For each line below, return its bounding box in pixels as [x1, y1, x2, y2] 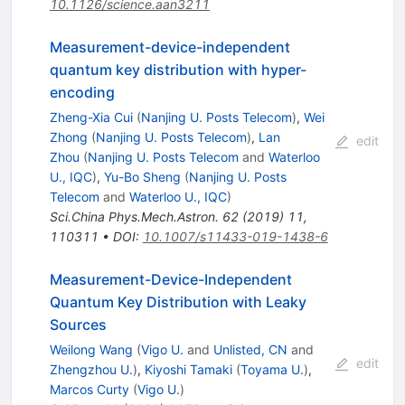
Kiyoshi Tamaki [144, 361, 232, 377]
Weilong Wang [49, 341, 133, 357]
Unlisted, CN [212, 341, 287, 357]
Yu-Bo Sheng [103, 168, 181, 184]
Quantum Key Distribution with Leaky [49, 292, 306, 311]
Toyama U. [240, 361, 304, 377]
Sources [49, 315, 107, 334]
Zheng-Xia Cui [49, 108, 133, 125]
